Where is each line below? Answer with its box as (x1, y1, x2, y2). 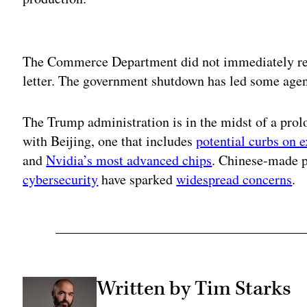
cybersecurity (23, 169, 99, 188)
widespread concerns (176, 169, 293, 188)
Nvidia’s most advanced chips (46, 150, 212, 169)
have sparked (98, 169, 177, 188)
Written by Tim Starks (96, 275, 291, 302)
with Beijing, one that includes (23, 131, 197, 150)
